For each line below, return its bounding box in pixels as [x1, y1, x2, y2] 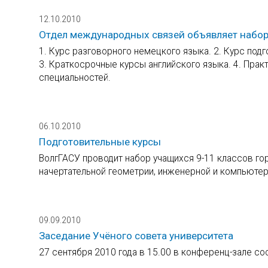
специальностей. [39, 71, 111, 83]
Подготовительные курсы [39, 135, 161, 148]
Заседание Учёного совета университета [39, 229, 233, 242]
